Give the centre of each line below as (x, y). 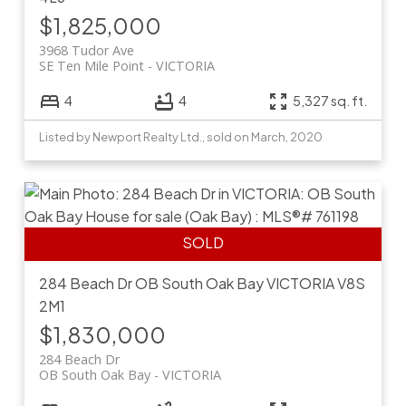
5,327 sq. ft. (330, 101)
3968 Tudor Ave (86, 50)
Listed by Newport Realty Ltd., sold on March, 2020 (180, 136)
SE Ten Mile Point (91, 65)
